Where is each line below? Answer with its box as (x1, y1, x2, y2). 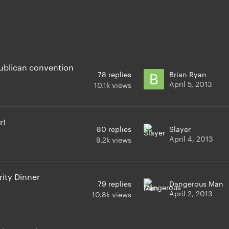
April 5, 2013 (169, 77, 212, 89)
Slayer (169, 122, 191, 134)
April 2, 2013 (169, 187, 213, 198)
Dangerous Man (169, 177, 223, 189)
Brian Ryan (169, 67, 207, 79)
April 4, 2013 (169, 132, 213, 144)
